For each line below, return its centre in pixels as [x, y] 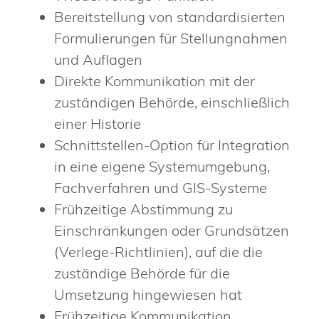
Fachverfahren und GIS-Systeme [161, 187]
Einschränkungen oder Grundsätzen [172, 230]
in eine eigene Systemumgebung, [162, 166]
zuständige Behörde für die [142, 273]
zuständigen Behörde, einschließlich [172, 102]
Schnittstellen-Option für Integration [172, 145]
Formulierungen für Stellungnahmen [171, 38]
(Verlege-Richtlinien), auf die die [158, 251]
